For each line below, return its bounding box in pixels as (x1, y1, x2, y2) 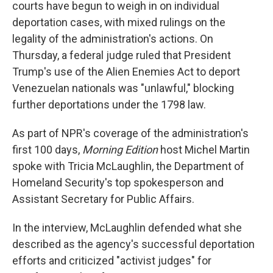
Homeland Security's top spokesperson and (12, 176, 224, 189)
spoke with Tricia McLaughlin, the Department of (12, 160, 244, 172)
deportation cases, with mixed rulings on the (12, 16, 225, 29)
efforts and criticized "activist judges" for (12, 254, 211, 267)
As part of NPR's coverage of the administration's (12, 127, 249, 140)
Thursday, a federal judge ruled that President (12, 49, 231, 62)
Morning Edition (82, 143, 158, 156)
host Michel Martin (158, 143, 250, 156)
